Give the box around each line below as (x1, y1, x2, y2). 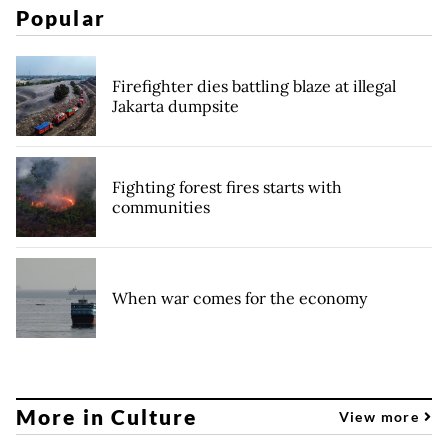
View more (338, 408, 424, 426)
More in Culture (16, 404, 198, 430)
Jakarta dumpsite (112, 95, 239, 116)
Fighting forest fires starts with (112, 176, 342, 197)
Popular (16, 4, 106, 30)
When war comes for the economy (112, 287, 367, 308)
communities (112, 196, 210, 217)
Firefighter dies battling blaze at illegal (112, 75, 396, 96)
